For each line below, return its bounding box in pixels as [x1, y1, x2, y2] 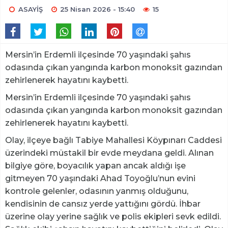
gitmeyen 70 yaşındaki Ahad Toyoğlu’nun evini [5, 174, 195, 184]
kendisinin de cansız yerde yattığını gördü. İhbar [5, 199, 201, 209]
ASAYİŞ [18, 5, 43, 14]
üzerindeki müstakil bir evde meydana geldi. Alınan [5, 148, 214, 158]
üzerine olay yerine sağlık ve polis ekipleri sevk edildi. [5, 212, 221, 222]
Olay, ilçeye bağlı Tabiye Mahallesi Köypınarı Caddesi [5, 135, 222, 146]
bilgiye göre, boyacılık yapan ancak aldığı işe [5, 161, 186, 171]
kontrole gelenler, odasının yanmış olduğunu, [5, 186, 188, 196]
